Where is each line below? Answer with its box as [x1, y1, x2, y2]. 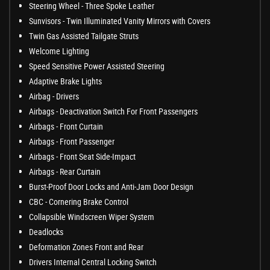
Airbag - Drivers [29, 90, 79, 102]
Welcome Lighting [29, 45, 89, 57]
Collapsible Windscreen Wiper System [29, 211, 154, 223]
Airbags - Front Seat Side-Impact [29, 151, 136, 163]
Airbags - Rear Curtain [29, 166, 101, 178]
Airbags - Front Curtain [29, 121, 103, 133]
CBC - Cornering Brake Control [29, 196, 128, 208]
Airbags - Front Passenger [29, 136, 115, 148]
